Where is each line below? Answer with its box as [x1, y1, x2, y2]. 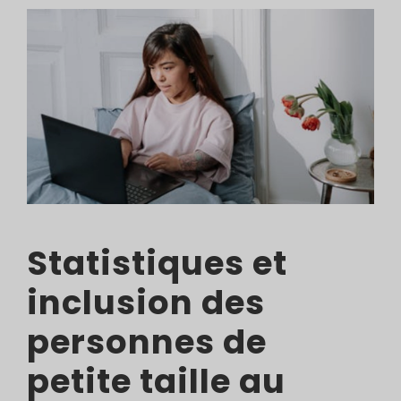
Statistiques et [27, 240, 287, 287]
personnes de [27, 319, 267, 366]
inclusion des [27, 279, 265, 327]
